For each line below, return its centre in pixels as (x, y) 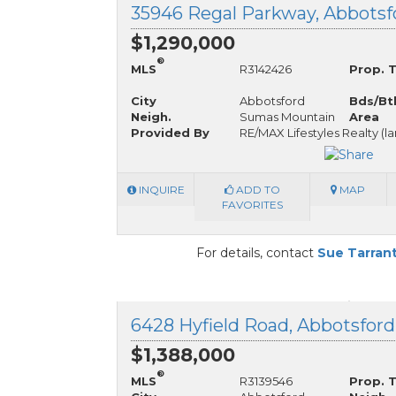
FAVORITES (252, 204)
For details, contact (257, 252)
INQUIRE (160, 189)
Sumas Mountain (288, 116)
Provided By (170, 132)
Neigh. (151, 116)
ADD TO (256, 189)
